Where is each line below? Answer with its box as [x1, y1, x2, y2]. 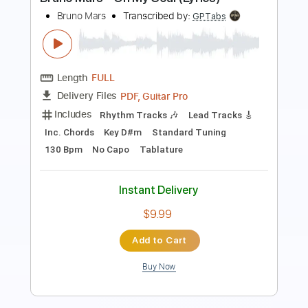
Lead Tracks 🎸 [209, 122, 283, 135]
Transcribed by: [63, 12, 141, 27]
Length [63, 80, 98, 95]
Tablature [196, 142, 245, 155]
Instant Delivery [132, 186, 221, 201]
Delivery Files [63, 100, 130, 115]
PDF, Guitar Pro [133, 100, 209, 115]
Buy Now [158, 272, 196, 285]
